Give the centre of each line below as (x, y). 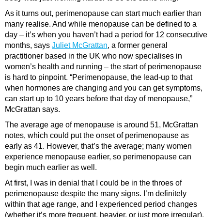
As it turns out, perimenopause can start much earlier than (103, 13)
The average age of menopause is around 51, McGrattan (101, 124)
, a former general (138, 45)
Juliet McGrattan (80, 45)
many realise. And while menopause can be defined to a (101, 24)
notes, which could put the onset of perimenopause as (97, 135)
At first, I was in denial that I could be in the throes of (93, 183)
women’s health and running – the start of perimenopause (103, 66)
